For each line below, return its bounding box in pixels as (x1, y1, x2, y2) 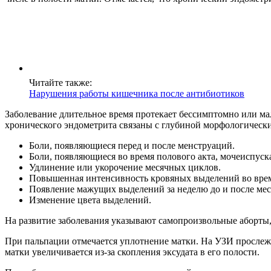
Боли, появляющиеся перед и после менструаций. (29, 140, 235, 151)
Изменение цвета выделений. (29, 195, 151, 206)
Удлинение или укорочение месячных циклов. (29, 162, 221, 173)
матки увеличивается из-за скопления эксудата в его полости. (5, 247, 260, 258)
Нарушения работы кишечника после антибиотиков (29, 88, 244, 99)
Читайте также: (29, 77, 92, 88)
